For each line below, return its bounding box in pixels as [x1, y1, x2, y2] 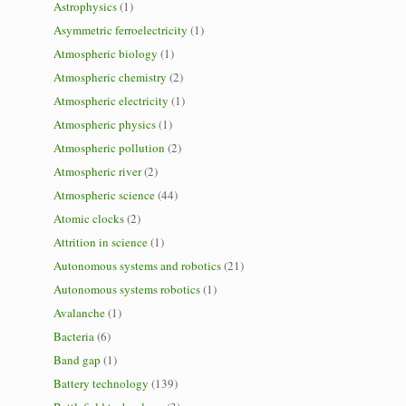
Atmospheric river [53, 163, 142, 179]
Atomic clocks [53, 210, 125, 227]
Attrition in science [53, 234, 149, 250]
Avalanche [53, 304, 106, 321]
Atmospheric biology [53, 45, 159, 62]
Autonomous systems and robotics [53, 257, 222, 274]
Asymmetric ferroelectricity [53, 22, 188, 38]
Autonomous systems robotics [53, 281, 201, 297]
